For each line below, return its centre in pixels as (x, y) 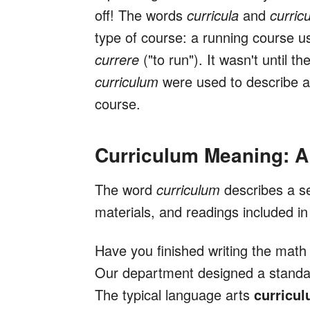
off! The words (141, 15)
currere (117, 60)
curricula (213, 15)
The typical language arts (174, 295)
